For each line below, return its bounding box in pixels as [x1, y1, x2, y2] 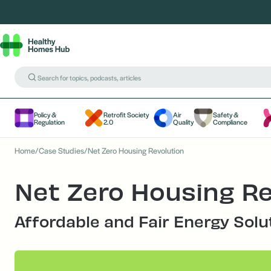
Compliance [213, 117, 247, 126]
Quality [173, 117, 194, 126]
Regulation [34, 117, 65, 126]
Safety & [213, 109, 238, 119]
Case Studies [39, 145, 84, 156]
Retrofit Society [103, 109, 149, 119]
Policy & [34, 109, 56, 119]
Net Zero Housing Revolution [88, 145, 184, 156]
